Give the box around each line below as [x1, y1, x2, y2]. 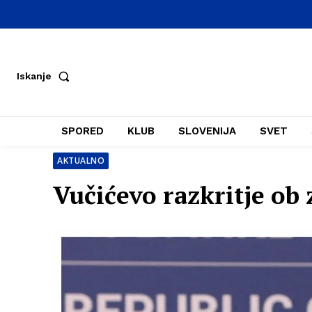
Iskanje [17, 70, 52, 81]
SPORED [61, 125, 104, 137]
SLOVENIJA [178, 125, 236, 137]
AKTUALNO [57, 155, 104, 166]
